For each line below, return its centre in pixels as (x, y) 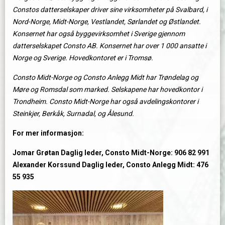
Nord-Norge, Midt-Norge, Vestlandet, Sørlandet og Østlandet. (107, 22)
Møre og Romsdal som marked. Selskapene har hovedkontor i (107, 90)
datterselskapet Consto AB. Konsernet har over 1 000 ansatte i (109, 46)
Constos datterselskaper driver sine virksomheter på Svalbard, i (110, 10)
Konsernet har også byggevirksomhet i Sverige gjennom (99, 34)
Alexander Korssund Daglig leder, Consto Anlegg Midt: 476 (110, 165)
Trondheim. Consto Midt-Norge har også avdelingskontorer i (105, 102)
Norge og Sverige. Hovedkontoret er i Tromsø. (83, 58)
